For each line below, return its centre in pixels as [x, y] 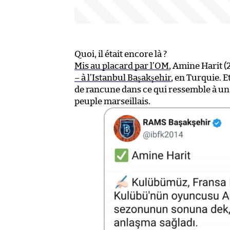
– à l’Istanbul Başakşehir [123, 78]
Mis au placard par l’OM [122, 66]
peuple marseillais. [112, 101]
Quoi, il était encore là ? [121, 54]
